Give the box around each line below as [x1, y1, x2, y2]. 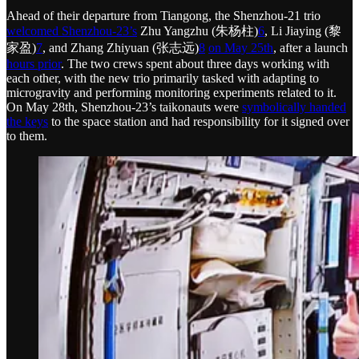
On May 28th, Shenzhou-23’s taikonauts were [6, 99, 242, 114]
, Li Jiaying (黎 [264, 23, 341, 38]
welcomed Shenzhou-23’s [6, 23, 137, 38]
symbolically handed [242, 99, 346, 114]
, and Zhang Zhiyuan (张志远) [42, 40, 199, 54]
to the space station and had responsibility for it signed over [48, 114, 349, 128]
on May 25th [208, 40, 273, 54]
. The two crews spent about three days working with [61, 56, 329, 71]
